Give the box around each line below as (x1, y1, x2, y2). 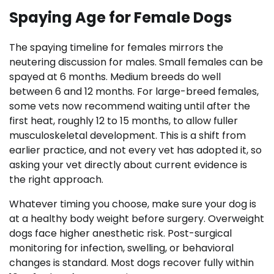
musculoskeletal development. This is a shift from (9, 128, 246, 143)
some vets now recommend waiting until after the (9, 99, 250, 114)
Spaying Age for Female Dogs (9, 7, 232, 28)
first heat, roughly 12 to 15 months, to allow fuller (9, 114, 238, 128)
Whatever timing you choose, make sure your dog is (9, 197, 256, 212)
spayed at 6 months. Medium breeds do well (9, 70, 221, 84)
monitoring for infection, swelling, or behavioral (9, 241, 234, 256)
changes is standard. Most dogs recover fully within (9, 256, 254, 270)
